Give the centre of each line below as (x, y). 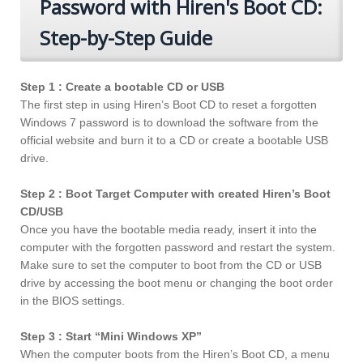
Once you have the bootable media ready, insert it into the (169, 230)
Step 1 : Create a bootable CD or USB (122, 87)
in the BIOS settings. (73, 301)
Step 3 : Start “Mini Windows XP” (113, 337)
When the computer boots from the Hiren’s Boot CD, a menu (175, 354)
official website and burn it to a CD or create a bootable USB (174, 141)
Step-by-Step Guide (126, 38)
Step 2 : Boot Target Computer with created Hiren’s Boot (175, 194)
